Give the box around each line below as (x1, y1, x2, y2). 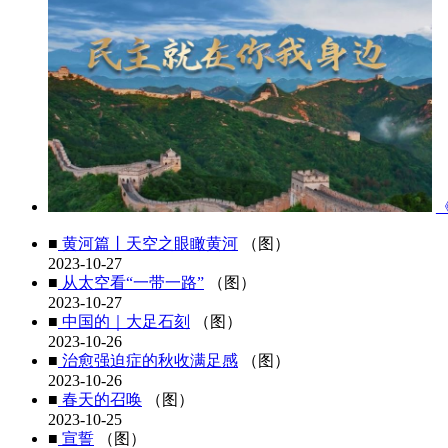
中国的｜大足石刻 (58, 313, 190, 330)
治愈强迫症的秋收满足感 (58, 352, 238, 369)
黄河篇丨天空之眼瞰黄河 (58, 235, 238, 252)
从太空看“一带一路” (58, 274, 204, 291)
